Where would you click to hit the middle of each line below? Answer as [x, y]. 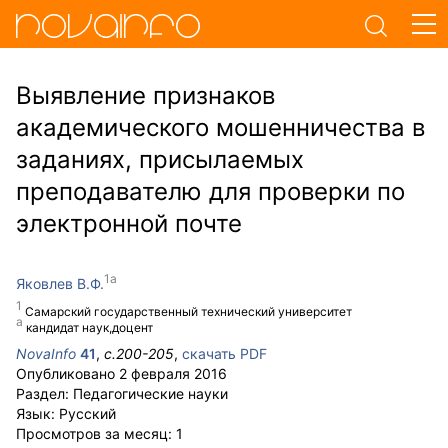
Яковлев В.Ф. [60, 283]
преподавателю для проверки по [210, 191]
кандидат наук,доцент [89, 327]
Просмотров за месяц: [96, 433]
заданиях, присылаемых [160, 159]
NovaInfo [46, 353]
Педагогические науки [150, 393]
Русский [87, 413]
